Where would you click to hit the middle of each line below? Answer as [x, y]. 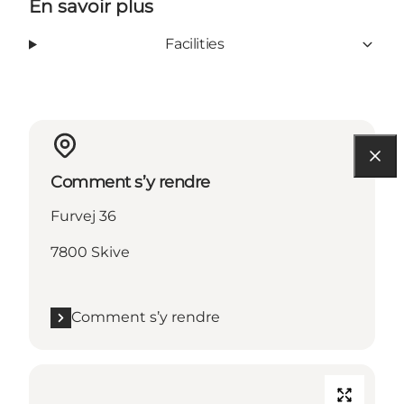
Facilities [195, 44]
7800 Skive [90, 252]
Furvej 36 [83, 216]
